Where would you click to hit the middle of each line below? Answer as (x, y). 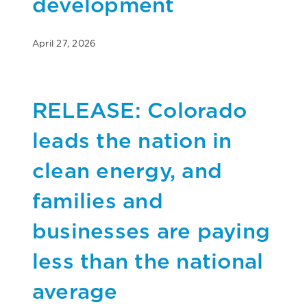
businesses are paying (151, 230)
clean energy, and (127, 170)
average (75, 291)
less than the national (148, 260)
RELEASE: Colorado (140, 110)
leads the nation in (132, 140)
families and (98, 200)
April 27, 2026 (64, 43)
